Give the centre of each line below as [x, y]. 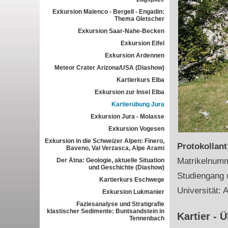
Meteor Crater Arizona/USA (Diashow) [109, 68]
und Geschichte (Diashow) [126, 167]
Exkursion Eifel [142, 43]
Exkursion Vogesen [136, 129]
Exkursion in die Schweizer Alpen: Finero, [104, 141]
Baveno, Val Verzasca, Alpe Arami [115, 148]
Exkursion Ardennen [134, 55]
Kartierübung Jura [138, 104]
